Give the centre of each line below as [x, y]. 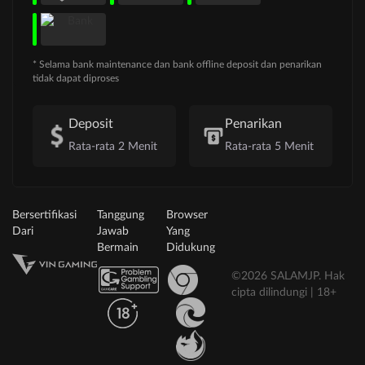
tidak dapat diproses [76, 79]
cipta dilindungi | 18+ [284, 293]
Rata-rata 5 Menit [269, 147]
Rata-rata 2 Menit [113, 147]
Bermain [117, 248]
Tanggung [120, 215]
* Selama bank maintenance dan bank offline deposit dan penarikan [177, 65]
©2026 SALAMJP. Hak [288, 277]
